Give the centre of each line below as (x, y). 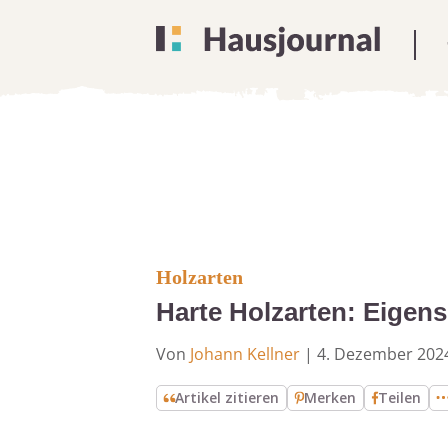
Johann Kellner (245, 354)
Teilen (400, 397)
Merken (330, 397)
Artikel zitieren (227, 397)
